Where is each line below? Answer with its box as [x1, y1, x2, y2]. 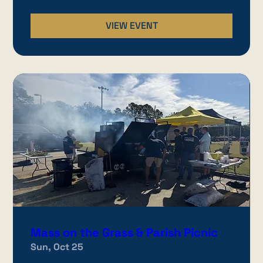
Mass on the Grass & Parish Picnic [31, 225, 218, 240]
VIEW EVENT [105, 19, 158, 32]
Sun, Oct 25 [31, 241, 84, 253]
